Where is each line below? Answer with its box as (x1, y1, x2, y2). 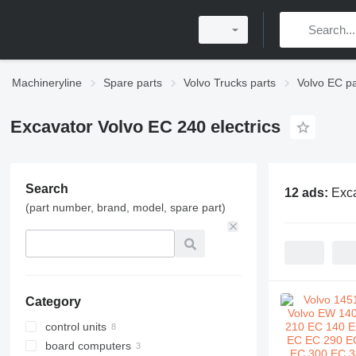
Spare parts (103, 76, 162, 89)
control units (44, 320, 106, 333)
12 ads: (284, 185, 331, 199)
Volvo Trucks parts (184, 76, 276, 89)
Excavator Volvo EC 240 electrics (10, 117, 281, 137)
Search (25, 182, 68, 195)
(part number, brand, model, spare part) (25, 201, 226, 214)
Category (25, 295, 81, 308)
